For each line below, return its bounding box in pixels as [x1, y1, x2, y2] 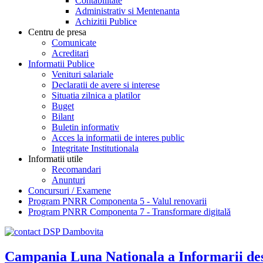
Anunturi [52, 174, 85, 185]
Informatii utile [28, 153, 83, 164]
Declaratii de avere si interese [52, 79, 160, 90]
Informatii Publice [28, 58, 95, 69]
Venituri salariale [52, 69, 113, 79]
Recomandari [52, 164, 101, 174]
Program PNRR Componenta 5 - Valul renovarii [28, 195, 207, 206]
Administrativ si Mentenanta [75, 5, 180, 16]
